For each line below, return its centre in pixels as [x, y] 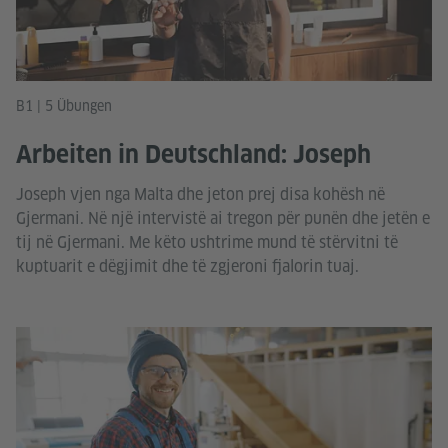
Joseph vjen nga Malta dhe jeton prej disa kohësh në [200, 194]
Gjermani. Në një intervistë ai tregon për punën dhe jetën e [223, 218]
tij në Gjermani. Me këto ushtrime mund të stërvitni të [207, 242]
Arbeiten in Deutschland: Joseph [193, 154]
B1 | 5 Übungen [64, 105]
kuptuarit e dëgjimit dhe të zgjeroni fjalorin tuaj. [187, 266]
